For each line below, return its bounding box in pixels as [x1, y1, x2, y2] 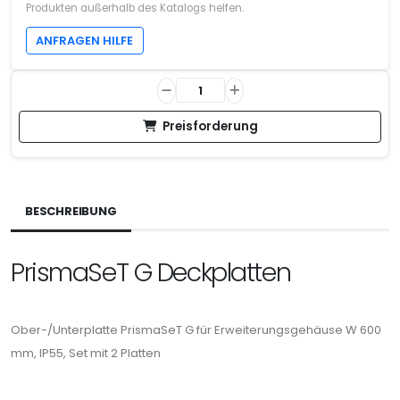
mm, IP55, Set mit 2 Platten [11, 344, 161, 362]
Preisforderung [162, 117, 258, 135]
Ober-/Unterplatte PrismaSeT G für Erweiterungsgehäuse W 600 [11, 321, 381, 338]
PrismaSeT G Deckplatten [11, 254, 291, 290]
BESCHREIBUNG [25, 202, 117, 220]
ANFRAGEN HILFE [36, 32, 134, 48]
